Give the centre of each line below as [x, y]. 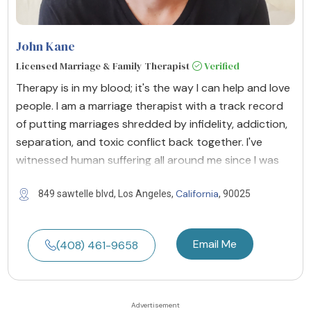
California [197, 193]
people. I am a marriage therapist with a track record [150, 106]
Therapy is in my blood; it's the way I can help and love [153, 87]
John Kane [45, 46]
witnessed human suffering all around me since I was [148, 160]
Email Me [215, 244]
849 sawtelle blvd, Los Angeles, [107, 193]
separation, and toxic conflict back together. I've [139, 142]
